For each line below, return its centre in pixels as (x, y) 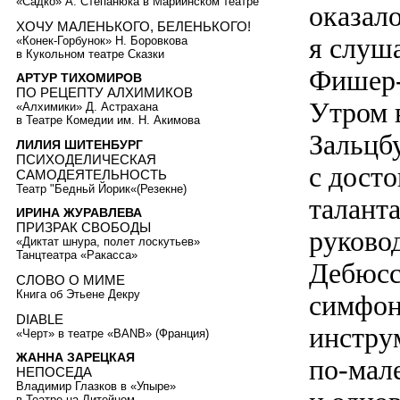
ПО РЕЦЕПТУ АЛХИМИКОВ (104, 93)
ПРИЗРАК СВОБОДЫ (83, 228)
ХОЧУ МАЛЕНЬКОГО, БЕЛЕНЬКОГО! (133, 26)
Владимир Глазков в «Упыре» (96, 387)
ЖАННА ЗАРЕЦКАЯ (75, 358)
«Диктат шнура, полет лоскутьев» (108, 242)
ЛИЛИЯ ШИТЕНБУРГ (79, 144)
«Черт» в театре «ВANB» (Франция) (112, 333)
